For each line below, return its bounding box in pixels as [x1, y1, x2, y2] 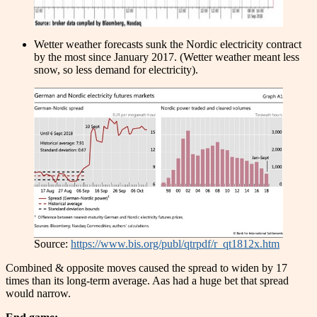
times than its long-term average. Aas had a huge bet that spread [6, 274, 289, 287]
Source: [34, 237, 71, 250]
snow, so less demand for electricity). [34, 63, 198, 76]
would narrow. [6, 287, 71, 299]
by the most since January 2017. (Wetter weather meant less [34, 50, 299, 63]
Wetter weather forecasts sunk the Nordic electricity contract [34, 38, 301, 50]
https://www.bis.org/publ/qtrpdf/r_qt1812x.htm [71, 237, 279, 250]
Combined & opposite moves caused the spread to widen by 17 [6, 261, 287, 274]
